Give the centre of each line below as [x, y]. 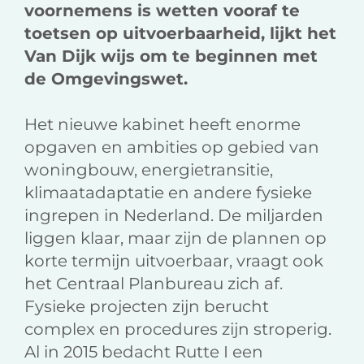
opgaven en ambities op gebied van [172, 147]
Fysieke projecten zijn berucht [147, 307]
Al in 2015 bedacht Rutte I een [144, 352]
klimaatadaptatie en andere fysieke [168, 193]
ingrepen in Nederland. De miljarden [174, 216]
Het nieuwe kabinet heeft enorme [162, 125]
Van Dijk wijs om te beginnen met [171, 56]
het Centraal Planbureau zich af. [154, 284]
